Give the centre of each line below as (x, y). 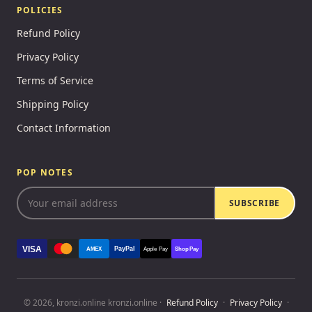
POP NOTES (45, 173)
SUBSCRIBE (254, 203)
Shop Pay (187, 249)
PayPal (125, 249)
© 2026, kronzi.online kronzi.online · (93, 303)
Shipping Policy (53, 104)
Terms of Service (55, 81)
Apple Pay (156, 249)
